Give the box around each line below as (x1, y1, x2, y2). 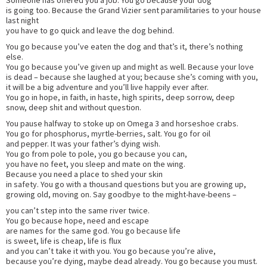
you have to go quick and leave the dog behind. (6, 24, 174, 36)
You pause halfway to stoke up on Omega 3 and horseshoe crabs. (6, 117, 238, 129)
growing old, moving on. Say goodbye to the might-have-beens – (6, 188, 237, 200)
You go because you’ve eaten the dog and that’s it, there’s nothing (6, 41, 243, 52)
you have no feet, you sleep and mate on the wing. (6, 158, 185, 169)
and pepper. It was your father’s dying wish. (6, 138, 160, 149)
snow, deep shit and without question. (6, 101, 141, 113)
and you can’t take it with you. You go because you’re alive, (6, 245, 216, 256)
